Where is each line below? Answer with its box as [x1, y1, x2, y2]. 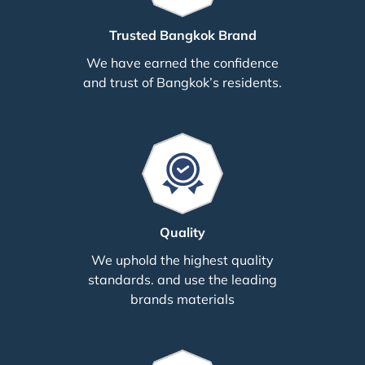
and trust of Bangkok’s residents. [83, 73, 282, 90]
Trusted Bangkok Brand [108, 25, 257, 43]
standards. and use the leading [88, 270, 277, 288]
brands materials [130, 289, 235, 307]
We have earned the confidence [86, 53, 279, 71]
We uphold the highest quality [91, 250, 274, 268]
